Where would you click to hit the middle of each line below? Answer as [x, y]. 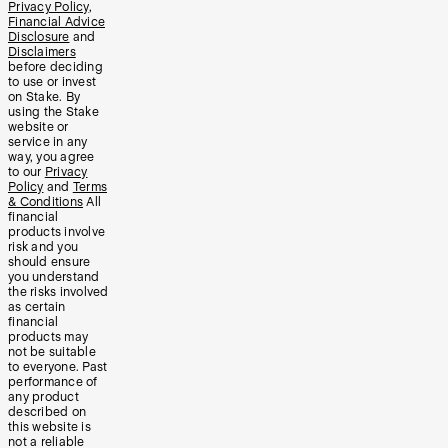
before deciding [55, 67]
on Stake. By [44, 97]
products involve [56, 232]
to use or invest [52, 82]
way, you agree [51, 157]
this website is [49, 427]
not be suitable [52, 352]
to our [26, 172]
